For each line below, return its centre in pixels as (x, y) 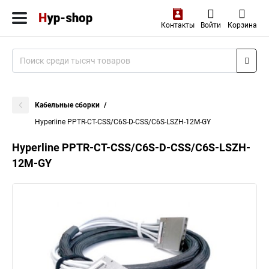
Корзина (242, 25)
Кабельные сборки (67, 105)
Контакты (177, 25)
